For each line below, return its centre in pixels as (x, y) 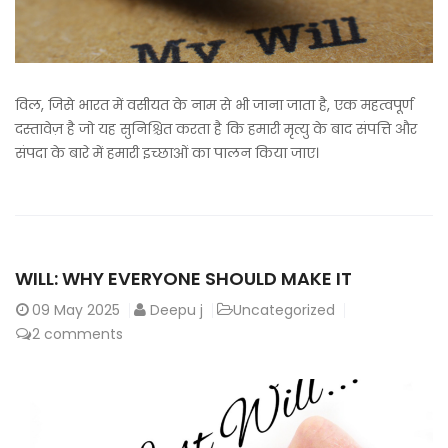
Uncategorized (284, 310)
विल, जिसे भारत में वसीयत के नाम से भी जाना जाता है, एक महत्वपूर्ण (214, 105)
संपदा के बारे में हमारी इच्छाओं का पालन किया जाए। (167, 153)
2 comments (77, 334)
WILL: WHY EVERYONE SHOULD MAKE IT (183, 279)
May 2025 (87, 310)
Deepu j (176, 310)
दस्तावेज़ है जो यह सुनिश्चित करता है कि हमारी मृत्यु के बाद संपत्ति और (216, 129)
